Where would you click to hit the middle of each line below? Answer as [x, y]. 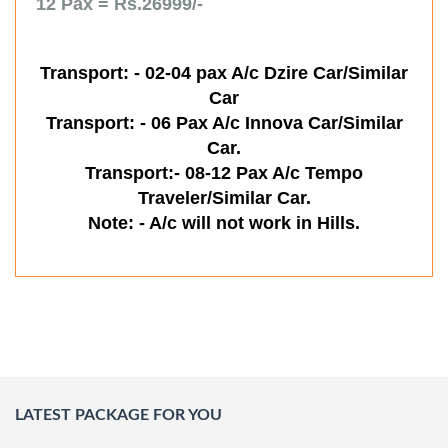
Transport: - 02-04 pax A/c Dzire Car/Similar [224, 72]
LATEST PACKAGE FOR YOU [118, 414]
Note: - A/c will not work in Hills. [224, 222]
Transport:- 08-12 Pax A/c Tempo [224, 172]
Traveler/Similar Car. [224, 197]
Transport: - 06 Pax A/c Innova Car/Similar [224, 122]
